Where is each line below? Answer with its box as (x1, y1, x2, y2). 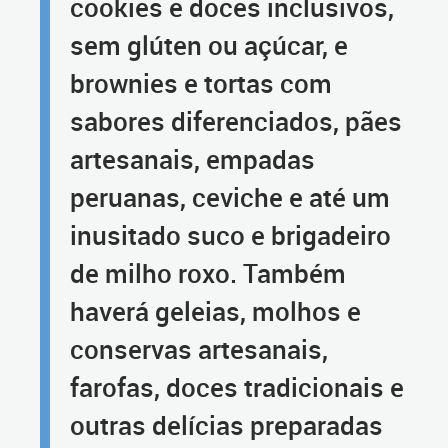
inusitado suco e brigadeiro (70, 218, 391, 252)
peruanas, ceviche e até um (70, 180, 390, 214)
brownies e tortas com (70, 66, 332, 100)
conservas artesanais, (70, 332, 328, 366)
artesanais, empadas (70, 142, 315, 176)
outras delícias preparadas (70, 408, 383, 442)
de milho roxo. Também (70, 256, 346, 290)
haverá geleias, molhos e (70, 294, 361, 328)
